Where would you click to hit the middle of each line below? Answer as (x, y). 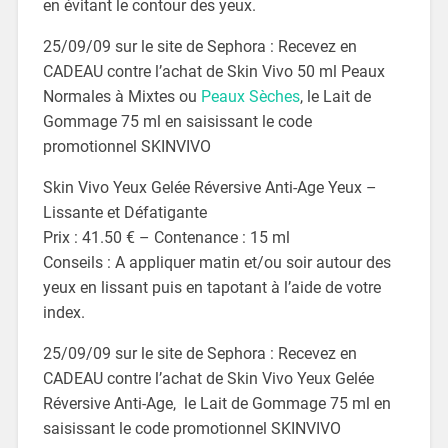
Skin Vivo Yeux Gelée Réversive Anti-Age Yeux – (209, 188)
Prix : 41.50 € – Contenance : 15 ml (166, 238)
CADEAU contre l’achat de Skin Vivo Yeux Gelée (208, 379)
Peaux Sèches (250, 97)
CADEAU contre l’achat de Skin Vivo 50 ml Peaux (213, 72)
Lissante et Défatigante (124, 213)
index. (63, 313)
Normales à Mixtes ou (121, 97)
